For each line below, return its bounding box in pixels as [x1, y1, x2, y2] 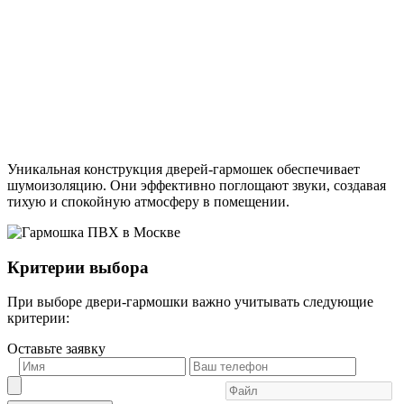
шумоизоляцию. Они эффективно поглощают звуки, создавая [7, 177, 386, 193]
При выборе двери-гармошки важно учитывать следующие [7, 294, 373, 310]
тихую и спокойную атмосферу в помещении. [7, 193, 289, 209]
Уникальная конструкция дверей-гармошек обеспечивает [7, 161, 360, 177]
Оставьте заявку [7, 341, 106, 357]
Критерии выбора [7, 257, 149, 277]
